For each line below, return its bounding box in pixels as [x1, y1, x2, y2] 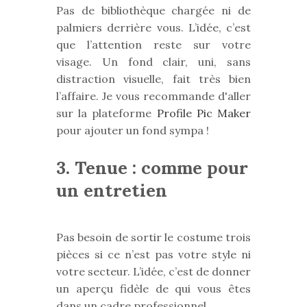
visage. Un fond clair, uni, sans [56, 55, 251, 69]
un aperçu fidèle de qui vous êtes [56, 282, 251, 296]
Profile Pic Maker [156, 106, 251, 121]
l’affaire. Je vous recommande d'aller [56, 89, 251, 103]
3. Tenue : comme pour [56, 156, 248, 180]
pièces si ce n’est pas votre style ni [56, 247, 251, 262]
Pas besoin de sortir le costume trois [56, 230, 251, 245]
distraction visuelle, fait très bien [56, 72, 251, 86]
